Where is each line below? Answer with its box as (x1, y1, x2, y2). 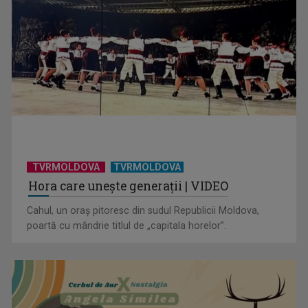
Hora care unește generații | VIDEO (28, 178, 229, 195)
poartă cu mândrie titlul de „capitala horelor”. (27, 220, 227, 232)
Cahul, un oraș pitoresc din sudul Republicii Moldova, (27, 205, 260, 217)
